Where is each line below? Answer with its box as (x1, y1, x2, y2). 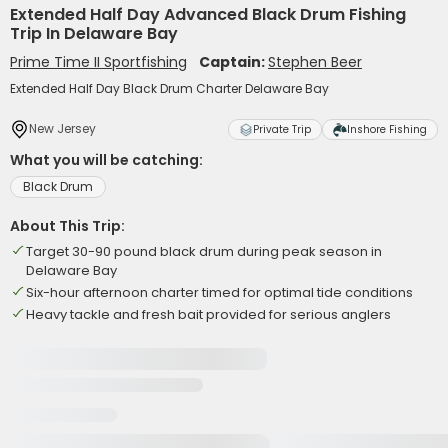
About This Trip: (10, 216, 125, 236)
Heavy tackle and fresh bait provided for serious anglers (26, 305, 391, 324)
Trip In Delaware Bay (10, 22, 178, 45)
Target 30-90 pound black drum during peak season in (26, 242, 382, 261)
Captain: (199, 52, 268, 72)
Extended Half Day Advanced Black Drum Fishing (10, 3, 406, 26)
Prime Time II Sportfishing (10, 52, 187, 72)
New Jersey (29, 120, 96, 137)
